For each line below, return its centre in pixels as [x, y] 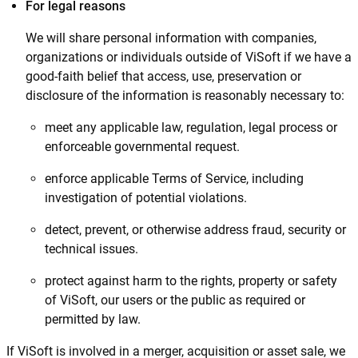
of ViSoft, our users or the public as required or [175, 300]
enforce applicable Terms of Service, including [174, 179]
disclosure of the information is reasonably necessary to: [185, 95]
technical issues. [91, 249]
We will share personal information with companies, [171, 38]
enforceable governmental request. [142, 147]
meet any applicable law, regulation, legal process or [191, 127]
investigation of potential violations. [146, 198]
